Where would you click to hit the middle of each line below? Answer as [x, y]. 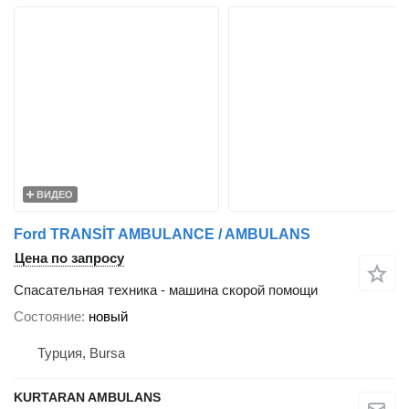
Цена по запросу [69, 258]
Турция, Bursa [81, 353]
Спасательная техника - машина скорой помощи [166, 290]
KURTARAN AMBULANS [87, 398]
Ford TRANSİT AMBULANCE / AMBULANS [162, 235]
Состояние [47, 317]
